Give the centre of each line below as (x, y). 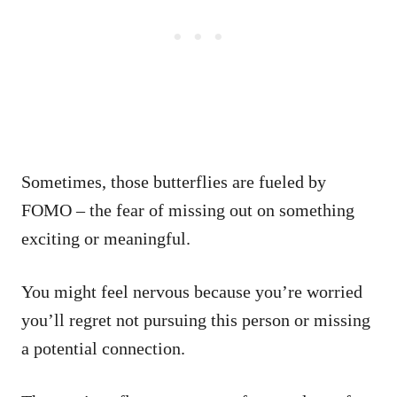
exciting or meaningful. (106, 238)
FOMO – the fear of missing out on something (188, 210)
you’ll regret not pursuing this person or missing (196, 319)
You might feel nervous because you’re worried (192, 291)
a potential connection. (105, 348)
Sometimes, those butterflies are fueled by (174, 181)
